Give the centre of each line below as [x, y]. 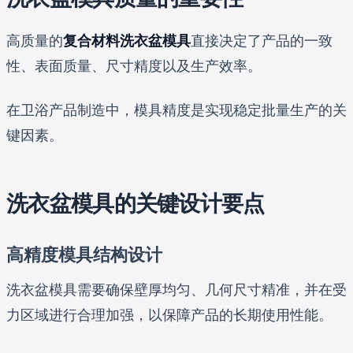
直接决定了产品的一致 [262, 40]
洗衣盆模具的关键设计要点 [136, 203]
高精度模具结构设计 [84, 254]
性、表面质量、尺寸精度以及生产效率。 [134, 65]
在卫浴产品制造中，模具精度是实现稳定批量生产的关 [176, 110]
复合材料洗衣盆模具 [127, 40]
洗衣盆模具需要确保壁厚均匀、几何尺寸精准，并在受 [176, 289]
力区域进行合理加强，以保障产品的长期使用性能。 [169, 314]
